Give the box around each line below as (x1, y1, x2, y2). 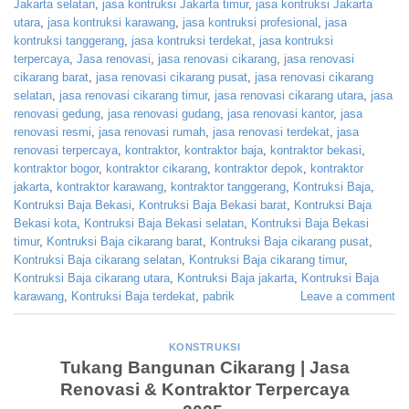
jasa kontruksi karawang (47, 16, 175, 30)
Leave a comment (300, 289, 395, 304)
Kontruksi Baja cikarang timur (189, 253, 344, 267)
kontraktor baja (184, 143, 263, 158)
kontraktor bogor (14, 162, 99, 176)
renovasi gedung (14, 107, 100, 121)
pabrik (203, 289, 235, 304)
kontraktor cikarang (106, 162, 207, 176)
